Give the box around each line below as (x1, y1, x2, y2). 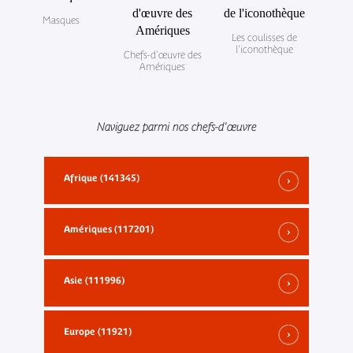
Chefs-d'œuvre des (123, 49, 202, 61)
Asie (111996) (64, 275, 124, 286)
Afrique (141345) (64, 173, 139, 184)
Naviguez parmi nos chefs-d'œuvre (96, 121, 257, 133)
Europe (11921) (64, 326, 132, 337)
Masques (42, 14, 80, 26)
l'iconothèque (235, 43, 293, 55)
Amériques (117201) (64, 224, 154, 235)
